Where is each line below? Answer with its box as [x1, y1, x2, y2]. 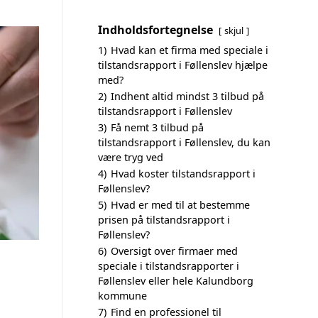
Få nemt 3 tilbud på [111, 121, 204, 134]
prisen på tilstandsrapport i [98, 213, 230, 226]
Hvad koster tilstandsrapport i [111, 167, 256, 180]
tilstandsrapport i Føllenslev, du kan [98, 136, 270, 149]
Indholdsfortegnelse [98, 22, 213, 38]
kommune [98, 289, 147, 302]
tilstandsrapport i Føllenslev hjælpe [98, 58, 268, 72]
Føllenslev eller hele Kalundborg [98, 274, 253, 287]
